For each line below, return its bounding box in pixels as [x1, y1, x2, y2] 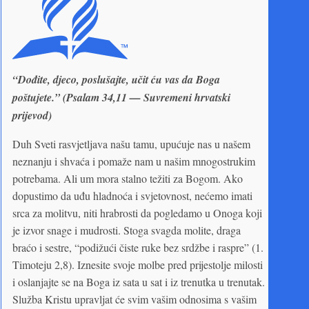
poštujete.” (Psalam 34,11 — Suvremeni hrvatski [12, 89, 230, 105]
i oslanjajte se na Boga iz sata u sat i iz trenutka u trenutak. [12, 274, 265, 289]
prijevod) [12, 107, 52, 123]
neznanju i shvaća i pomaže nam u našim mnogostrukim [12, 153, 255, 168]
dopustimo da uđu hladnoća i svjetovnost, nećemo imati [12, 188, 252, 203]
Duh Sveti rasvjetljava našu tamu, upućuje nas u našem [12, 136, 250, 151]
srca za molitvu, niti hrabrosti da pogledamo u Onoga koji [12, 205, 262, 220]
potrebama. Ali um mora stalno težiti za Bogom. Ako [12, 170, 243, 186]
